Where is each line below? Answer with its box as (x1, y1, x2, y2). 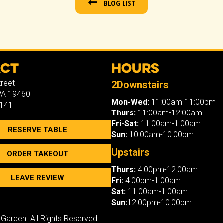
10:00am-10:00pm (127, 129, 194, 139)
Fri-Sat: (111, 118, 139, 128)
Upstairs (111, 146, 150, 158)
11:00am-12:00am (136, 108, 202, 117)
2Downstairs (111, 78, 169, 91)
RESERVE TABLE (7, 125, 67, 134)
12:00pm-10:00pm (127, 197, 192, 207)
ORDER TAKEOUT (6, 149, 68, 158)
